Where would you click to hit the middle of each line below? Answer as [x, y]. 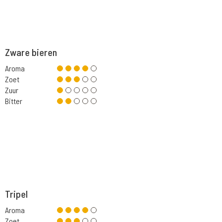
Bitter [14, 101]
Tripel [17, 194]
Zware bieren [31, 52]
